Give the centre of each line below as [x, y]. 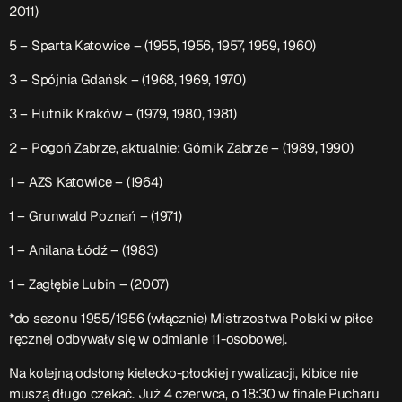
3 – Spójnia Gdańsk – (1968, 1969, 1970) [127, 80]
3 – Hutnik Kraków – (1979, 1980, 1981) [123, 114]
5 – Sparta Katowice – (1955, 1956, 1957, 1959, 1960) [162, 46]
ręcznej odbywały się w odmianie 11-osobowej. [149, 339]
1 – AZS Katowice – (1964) [87, 182]
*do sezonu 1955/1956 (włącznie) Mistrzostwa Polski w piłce [191, 319]
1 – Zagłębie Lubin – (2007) [89, 284]
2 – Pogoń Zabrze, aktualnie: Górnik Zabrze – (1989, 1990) [181, 148]
